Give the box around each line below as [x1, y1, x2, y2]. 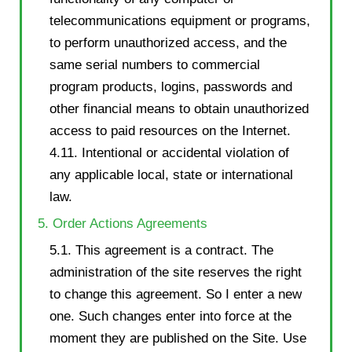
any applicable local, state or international [49, 167, 293, 182]
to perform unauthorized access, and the [49, 35, 287, 50]
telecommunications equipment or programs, [49, 13, 310, 28]
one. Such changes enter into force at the [49, 308, 291, 324]
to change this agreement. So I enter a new [49, 286, 302, 302]
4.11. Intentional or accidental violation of [49, 145, 289, 160]
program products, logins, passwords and [49, 79, 292, 94]
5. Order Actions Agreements [38, 215, 207, 231]
